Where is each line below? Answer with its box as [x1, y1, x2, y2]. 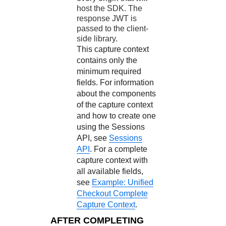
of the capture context [77, 100, 153, 109]
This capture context [77, 45, 149, 53]
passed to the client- [77, 24, 149, 33]
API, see [77, 134, 109, 142]
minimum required [77, 67, 142, 76]
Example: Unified [92, 178, 154, 187]
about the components [77, 89, 156, 98]
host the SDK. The [77, 4, 143, 13]
